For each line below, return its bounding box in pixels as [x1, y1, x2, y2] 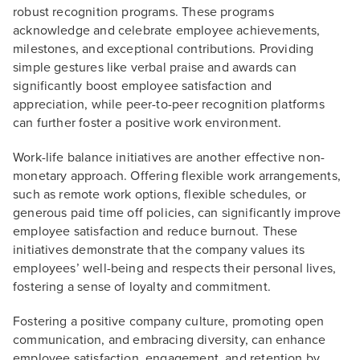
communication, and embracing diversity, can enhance [13, 332, 326, 349]
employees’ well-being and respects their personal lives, [13, 260, 337, 277]
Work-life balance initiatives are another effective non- [13, 149, 325, 166]
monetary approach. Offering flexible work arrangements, [13, 168, 341, 185]
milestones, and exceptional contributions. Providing [13, 41, 314, 58]
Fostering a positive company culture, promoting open [13, 313, 325, 330]
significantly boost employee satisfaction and [13, 78, 272, 95]
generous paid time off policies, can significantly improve [13, 205, 342, 222]
